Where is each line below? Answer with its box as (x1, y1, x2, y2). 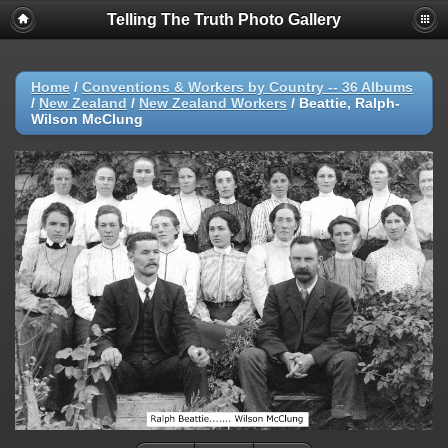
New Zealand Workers (139, 95, 287, 111)
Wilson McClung (31, 111, 143, 127)
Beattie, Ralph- (299, 95, 400, 111)
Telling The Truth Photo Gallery (107, 11, 341, 28)
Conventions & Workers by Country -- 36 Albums (82, 79, 413, 95)
